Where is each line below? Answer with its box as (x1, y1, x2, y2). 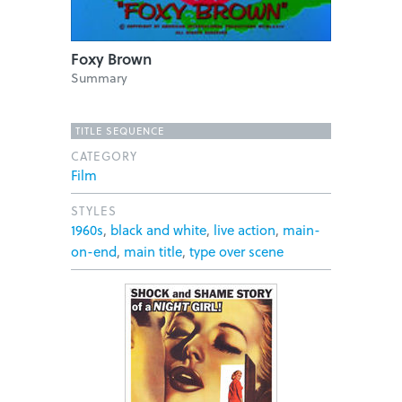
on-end (71, 241, 117, 262)
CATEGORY (71, 147, 137, 165)
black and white (110, 220, 206, 240)
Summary (71, 68, 127, 88)
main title (124, 241, 182, 262)
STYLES (71, 202, 117, 220)
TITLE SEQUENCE (75, 123, 164, 139)
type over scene (189, 241, 284, 262)
